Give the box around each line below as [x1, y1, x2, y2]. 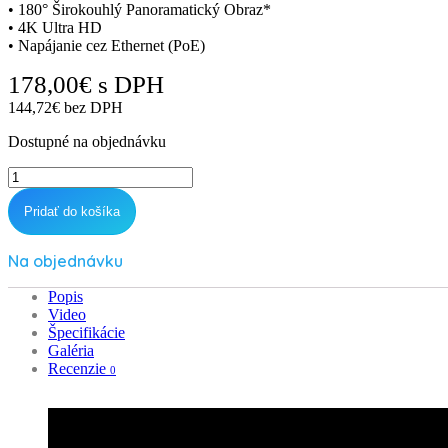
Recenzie [48, 359, 110, 377]
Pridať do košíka [24, 203, 120, 219]
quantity [7, 219, 58, 237]
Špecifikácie [48, 323, 125, 341]
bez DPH [60, 98, 123, 116]
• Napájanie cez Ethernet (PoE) [8, 36, 205, 54]
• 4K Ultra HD [8, 18, 102, 36]
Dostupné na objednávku [8, 132, 166, 150]
